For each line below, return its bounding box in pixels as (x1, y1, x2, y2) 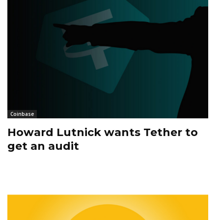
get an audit (7, 139, 79, 153)
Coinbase (10, 110, 34, 118)
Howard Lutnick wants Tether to (7, 126, 198, 139)
